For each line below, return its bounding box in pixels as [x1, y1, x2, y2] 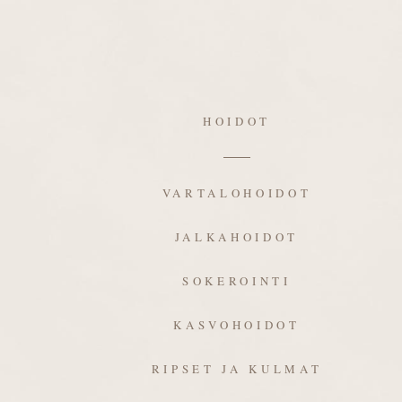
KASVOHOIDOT [173, 317, 301, 333]
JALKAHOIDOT [174, 229, 300, 245]
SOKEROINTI [182, 273, 292, 289]
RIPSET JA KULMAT [151, 361, 323, 377]
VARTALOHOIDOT [162, 185, 312, 201]
